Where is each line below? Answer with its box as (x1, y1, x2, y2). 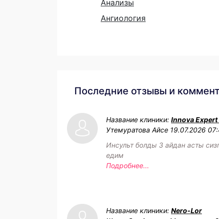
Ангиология (101, 13, 146, 23)
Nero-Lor (171, 206, 202, 215)
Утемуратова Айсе (106, 125, 168, 134)
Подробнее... (106, 161, 149, 170)
